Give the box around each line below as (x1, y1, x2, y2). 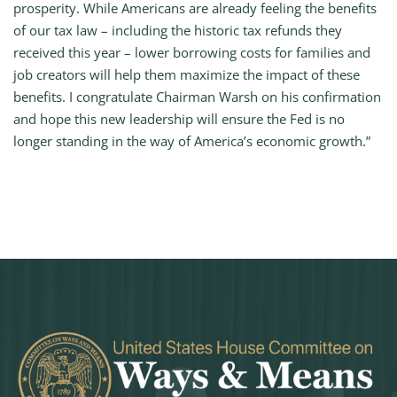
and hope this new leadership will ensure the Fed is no (13, 110, 345, 128)
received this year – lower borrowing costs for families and (13, 43, 370, 62)
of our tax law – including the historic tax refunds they (13, 21, 342, 40)
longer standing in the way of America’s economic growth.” (13, 132, 370, 151)
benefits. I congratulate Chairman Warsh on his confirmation (13, 88, 381, 106)
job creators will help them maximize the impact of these (13, 66, 360, 84)
